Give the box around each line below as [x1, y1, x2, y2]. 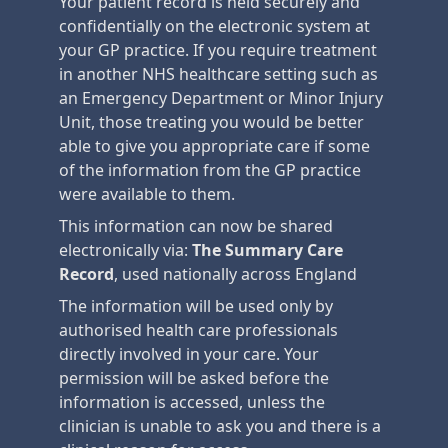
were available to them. [59, 186, 235, 202]
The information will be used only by [59, 298, 333, 314]
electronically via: [59, 242, 188, 258]
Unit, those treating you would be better [59, 114, 364, 130]
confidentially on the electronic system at [59, 18, 370, 34]
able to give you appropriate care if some [59, 138, 370, 154]
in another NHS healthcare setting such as [59, 66, 378, 82]
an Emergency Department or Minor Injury [59, 90, 383, 106]
